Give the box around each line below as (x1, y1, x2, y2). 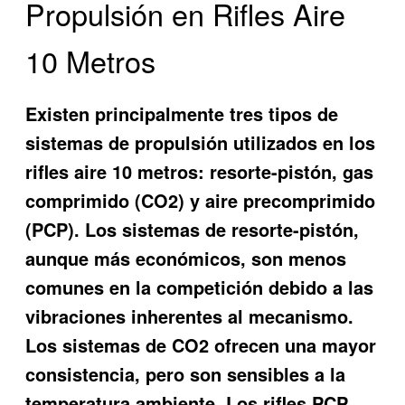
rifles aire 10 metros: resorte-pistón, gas (25, 158, 374, 185)
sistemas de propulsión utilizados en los (25, 129, 376, 156)
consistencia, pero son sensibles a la (25, 361, 346, 388)
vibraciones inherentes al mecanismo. (25, 303, 354, 330)
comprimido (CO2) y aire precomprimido (25, 187, 376, 214)
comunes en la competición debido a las (25, 274, 374, 301)
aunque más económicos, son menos (25, 245, 347, 272)
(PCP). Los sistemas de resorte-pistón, (25, 216, 360, 243)
